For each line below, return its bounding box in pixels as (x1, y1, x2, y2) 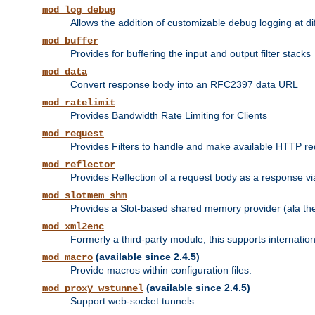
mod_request (42, 128, 104, 140)
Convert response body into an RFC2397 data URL (70, 79, 298, 91)
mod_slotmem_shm (42, 190, 127, 202)
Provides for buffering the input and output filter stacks (70, 48, 311, 60)
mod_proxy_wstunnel (42, 283, 143, 295)
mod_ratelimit (42, 97, 115, 109)
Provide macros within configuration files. (70, 264, 252, 276)
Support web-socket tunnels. (70, 295, 197, 307)
